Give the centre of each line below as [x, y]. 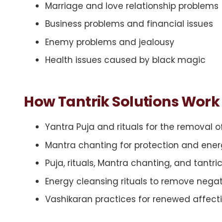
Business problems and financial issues [130, 24]
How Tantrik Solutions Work [122, 102]
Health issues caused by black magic [126, 60]
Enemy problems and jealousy [110, 42]
